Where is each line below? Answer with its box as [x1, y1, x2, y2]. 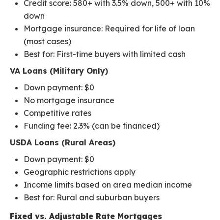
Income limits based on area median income [24, 180, 192, 190]
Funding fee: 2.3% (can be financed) [24, 121, 160, 131]
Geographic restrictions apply [24, 167, 136, 177]
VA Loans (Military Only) [10, 66, 108, 76]
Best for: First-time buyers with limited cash [24, 49, 186, 59]
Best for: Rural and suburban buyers [24, 192, 160, 203]
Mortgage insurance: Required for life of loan [24, 24, 195, 34]
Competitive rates [24, 108, 91, 118]
